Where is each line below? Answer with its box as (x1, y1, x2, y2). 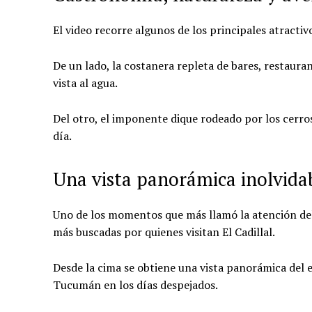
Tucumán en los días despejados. (53, 276, 218, 292)
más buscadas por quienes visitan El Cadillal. (53, 224, 275, 240)
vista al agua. (53, 75, 118, 91)
